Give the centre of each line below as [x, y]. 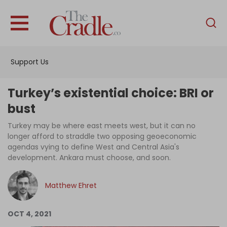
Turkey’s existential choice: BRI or [111, 93]
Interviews [113, 103]
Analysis [113, 64]
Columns [106, 163]
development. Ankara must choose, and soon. [89, 158]
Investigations [113, 84]
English [198, 17]
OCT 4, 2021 [29, 214]
